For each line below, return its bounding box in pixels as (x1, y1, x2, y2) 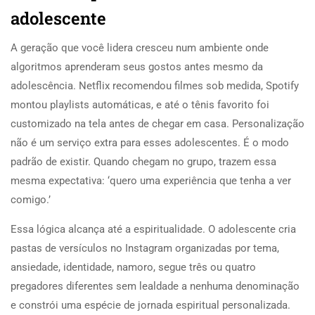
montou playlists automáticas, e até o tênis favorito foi (11, 98, 269, 111)
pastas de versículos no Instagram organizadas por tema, (11, 241, 279, 255)
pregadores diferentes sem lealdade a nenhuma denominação (11, 279, 300, 292)
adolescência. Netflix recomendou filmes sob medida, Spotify (11, 79, 299, 92)
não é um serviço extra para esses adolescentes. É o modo (11, 136, 289, 149)
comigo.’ (11, 193, 51, 206)
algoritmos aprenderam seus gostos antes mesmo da (11, 60, 263, 73)
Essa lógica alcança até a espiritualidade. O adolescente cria (11, 222, 296, 236)
